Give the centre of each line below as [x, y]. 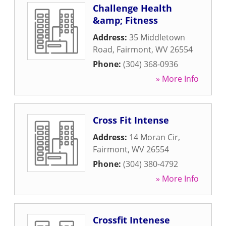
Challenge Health [132, 8]
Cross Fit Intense [131, 120]
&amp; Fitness [125, 20]
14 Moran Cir [154, 137]
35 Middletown [157, 37]
